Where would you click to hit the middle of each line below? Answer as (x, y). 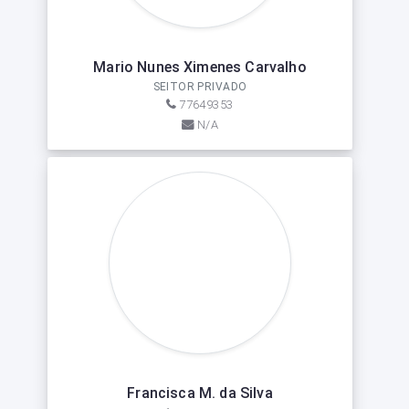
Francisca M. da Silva (200, 393)
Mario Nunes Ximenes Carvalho (200, 67)
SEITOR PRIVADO (200, 87)
